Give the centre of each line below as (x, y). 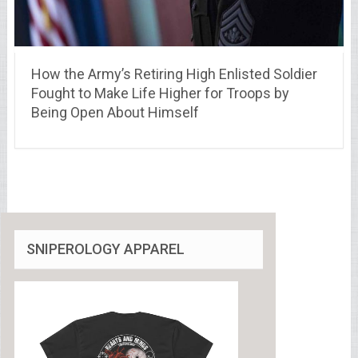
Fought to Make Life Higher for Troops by (160, 93)
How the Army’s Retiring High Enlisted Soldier (174, 74)
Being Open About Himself (115, 113)
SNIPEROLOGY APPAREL (105, 249)
